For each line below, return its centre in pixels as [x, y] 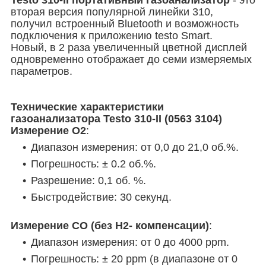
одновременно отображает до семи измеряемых [131, 59]
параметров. [42, 71]
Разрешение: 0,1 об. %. [88, 180]
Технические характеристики [87, 107]
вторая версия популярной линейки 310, [112, 12]
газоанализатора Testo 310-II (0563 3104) [116, 118]
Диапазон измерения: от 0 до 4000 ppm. [130, 242]
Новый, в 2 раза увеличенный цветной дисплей [129, 47]
